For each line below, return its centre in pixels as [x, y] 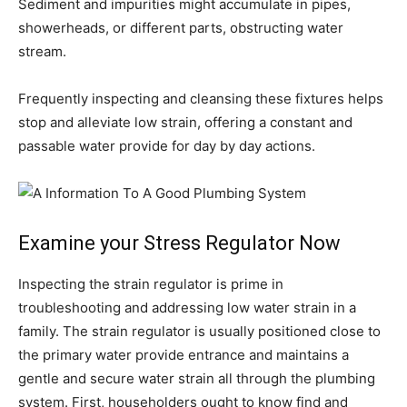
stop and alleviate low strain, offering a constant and [185, 122]
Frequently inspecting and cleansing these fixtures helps [201, 99]
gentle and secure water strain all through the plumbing [197, 378]
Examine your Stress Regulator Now [179, 243]
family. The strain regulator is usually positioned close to [199, 331]
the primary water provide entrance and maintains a [184, 355]
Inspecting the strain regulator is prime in [151, 284]
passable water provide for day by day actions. [167, 146]
